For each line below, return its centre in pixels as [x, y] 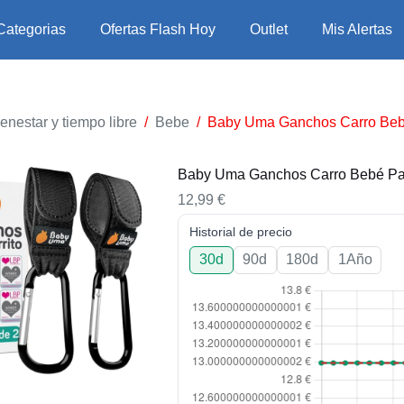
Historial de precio [241, 231]
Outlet [268, 29]
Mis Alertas [357, 29]
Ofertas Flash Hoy [157, 29]
